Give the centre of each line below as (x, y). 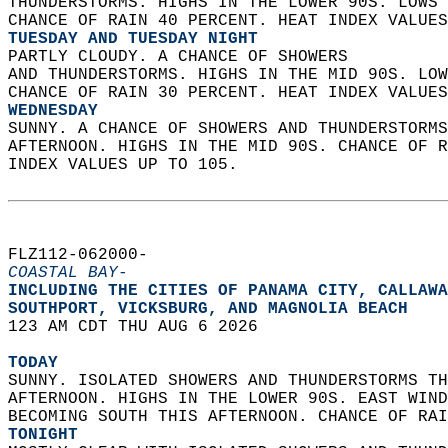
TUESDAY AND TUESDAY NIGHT (133, 39)
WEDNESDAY (53, 111)
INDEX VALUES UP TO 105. (138, 165)
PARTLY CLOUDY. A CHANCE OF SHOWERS (188, 57)
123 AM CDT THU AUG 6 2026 (143, 327)
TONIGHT (43, 435)
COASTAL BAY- (68, 273)
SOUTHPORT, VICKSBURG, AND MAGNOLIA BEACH (218, 309)
